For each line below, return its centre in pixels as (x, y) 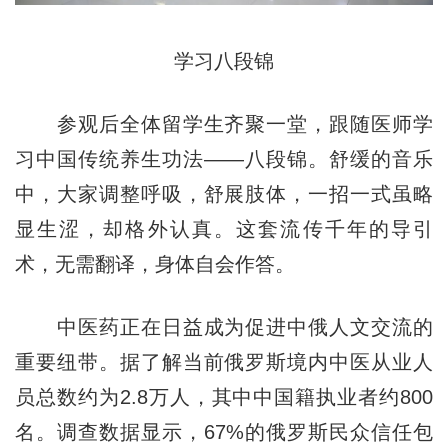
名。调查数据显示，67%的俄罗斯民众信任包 (224, 431)
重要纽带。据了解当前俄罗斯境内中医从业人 (224, 361)
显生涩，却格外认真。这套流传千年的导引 (224, 228)
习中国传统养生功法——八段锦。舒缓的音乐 (224, 158)
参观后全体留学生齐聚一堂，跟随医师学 (224, 123)
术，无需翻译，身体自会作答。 (154, 263)
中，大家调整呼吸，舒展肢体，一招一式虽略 (224, 193)
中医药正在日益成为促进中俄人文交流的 (224, 326)
